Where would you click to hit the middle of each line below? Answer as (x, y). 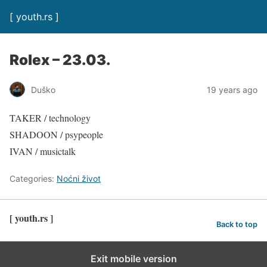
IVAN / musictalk (43, 151)
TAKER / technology (50, 118)
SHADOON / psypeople (56, 134)
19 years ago (232, 89)
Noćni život (79, 178)
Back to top (237, 224)
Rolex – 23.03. (60, 60)
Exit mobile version (133, 259)
